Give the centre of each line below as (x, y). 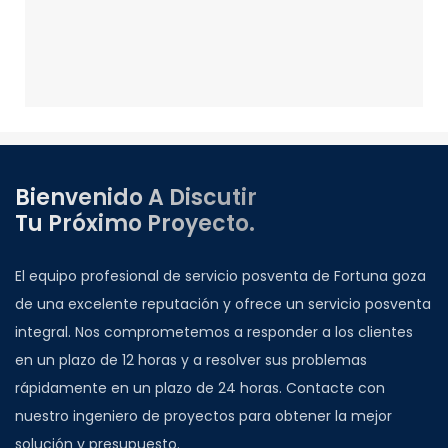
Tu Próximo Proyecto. (135, 224)
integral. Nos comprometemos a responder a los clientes (214, 331)
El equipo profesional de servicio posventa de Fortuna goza (220, 275)
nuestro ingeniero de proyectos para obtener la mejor (203, 415)
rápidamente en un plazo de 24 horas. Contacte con (200, 387)
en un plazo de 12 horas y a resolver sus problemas (191, 359)
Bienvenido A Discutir (136, 198)
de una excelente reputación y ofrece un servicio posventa (223, 303)
